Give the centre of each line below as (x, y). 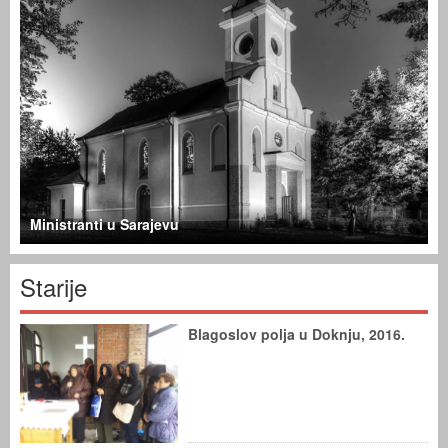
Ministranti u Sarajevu (104, 224)
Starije (53, 286)
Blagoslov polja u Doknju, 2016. (296, 334)
